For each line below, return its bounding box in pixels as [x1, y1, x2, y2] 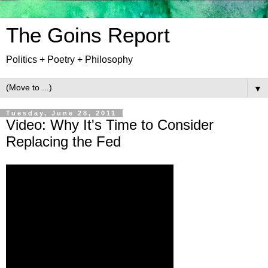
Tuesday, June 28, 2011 [6, 109, 117, 117]
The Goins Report [6, 24, 170, 47]
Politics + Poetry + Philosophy [6, 54, 133, 65]
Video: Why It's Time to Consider [6, 117, 214, 133]
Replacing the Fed [6, 133, 121, 150]
